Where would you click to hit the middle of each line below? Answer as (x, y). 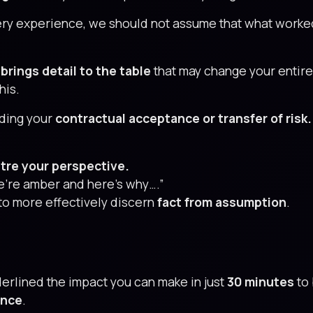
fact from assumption (222, 202)
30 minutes (261, 282)
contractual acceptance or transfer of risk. (183, 118)
